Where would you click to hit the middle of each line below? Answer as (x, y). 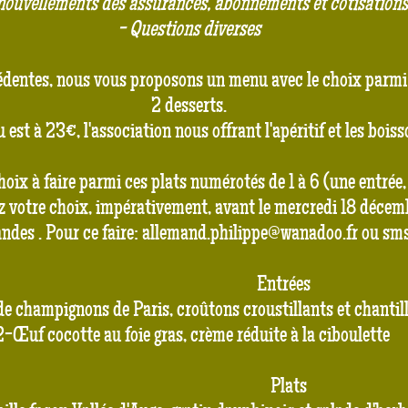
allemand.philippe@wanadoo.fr (251, 233)
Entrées (190, 284)
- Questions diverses (190, 29)
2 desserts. (190, 106)
